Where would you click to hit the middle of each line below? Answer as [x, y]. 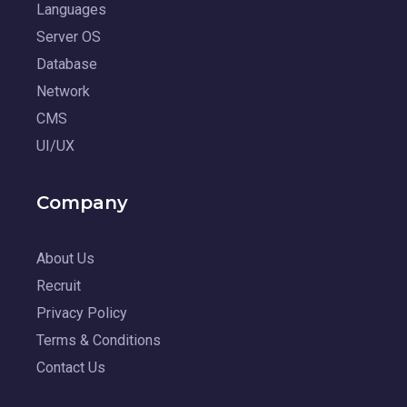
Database [67, 64]
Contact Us [71, 367]
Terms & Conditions [99, 340]
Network [63, 91]
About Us [65, 258]
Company [82, 202]
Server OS [69, 36]
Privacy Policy [82, 313]
